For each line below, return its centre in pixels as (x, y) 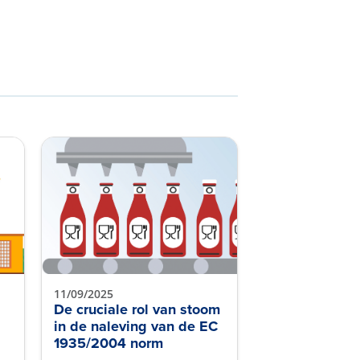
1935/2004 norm (108, 343)
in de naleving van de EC (136, 326)
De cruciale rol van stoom (137, 309)
